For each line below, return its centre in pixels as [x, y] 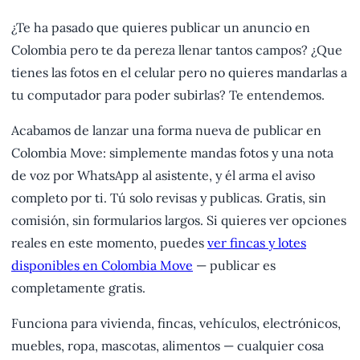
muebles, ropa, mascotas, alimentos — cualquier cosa [168, 346]
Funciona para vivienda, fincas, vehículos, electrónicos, [176, 323]
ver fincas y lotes [257, 243]
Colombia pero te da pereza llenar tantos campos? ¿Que [177, 50]
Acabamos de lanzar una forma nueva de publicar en [166, 131]
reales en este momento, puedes [109, 243]
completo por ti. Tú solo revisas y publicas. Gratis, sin [169, 198]
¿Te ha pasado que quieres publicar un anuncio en [161, 28]
